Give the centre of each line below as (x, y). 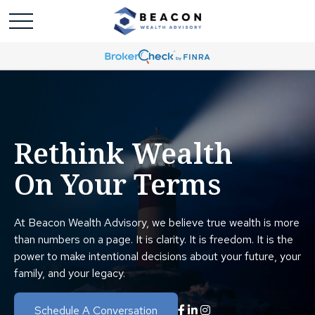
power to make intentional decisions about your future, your (157, 257)
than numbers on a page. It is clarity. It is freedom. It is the (154, 240)
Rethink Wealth (123, 153)
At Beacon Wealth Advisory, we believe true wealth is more (157, 223)
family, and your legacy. (70, 274)
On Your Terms (117, 184)
